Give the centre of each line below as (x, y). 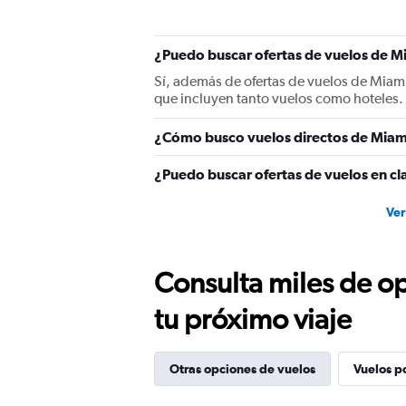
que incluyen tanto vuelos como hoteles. (279, 98)
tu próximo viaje (253, 319)
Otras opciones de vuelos (242, 369)
